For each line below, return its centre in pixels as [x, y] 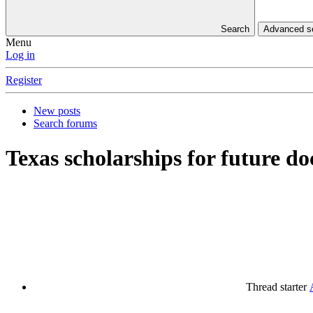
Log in [20, 55]
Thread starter [276, 287]
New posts [57, 111]
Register [24, 80]
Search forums [65, 124]
